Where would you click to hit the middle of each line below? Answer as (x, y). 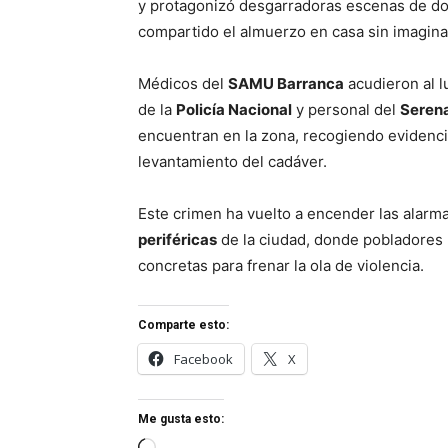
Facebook (203, 358)
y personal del (346, 109)
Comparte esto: (183, 324)
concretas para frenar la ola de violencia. (281, 265)
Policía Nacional (234, 109)
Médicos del (183, 83)
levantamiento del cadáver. (232, 161)
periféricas (177, 239)
